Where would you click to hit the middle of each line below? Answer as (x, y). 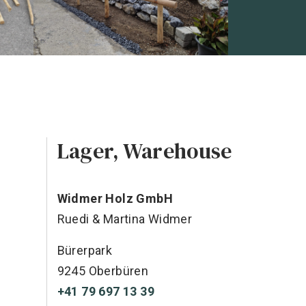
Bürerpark (85, 250)
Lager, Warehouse (144, 151)
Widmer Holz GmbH (115, 198)
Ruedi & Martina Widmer (125, 219)
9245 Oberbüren (103, 271)
